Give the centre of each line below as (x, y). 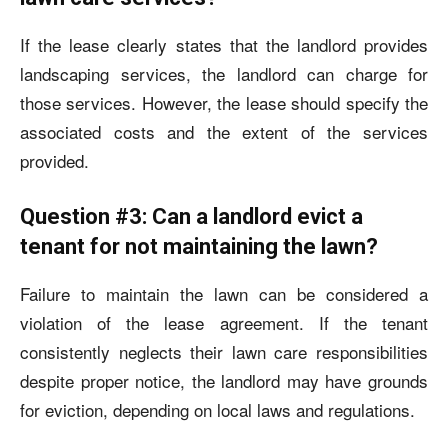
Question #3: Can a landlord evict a (191, 216)
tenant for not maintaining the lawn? (199, 246)
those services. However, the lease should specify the (224, 102)
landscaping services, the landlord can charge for (224, 73)
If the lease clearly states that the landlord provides (224, 44)
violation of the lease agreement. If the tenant (224, 322)
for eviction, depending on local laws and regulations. (217, 409)
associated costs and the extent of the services (224, 131)
